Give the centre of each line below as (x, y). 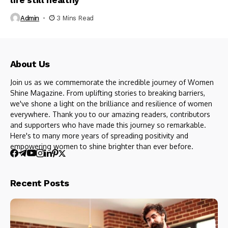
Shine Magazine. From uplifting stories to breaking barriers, (108, 93)
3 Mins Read (75, 18)
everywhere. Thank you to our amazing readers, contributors (110, 115)
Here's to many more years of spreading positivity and (99, 136)
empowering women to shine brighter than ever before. (103, 147)
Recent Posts (40, 183)
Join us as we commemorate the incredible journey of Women (112, 82)
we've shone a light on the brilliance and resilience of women (111, 104)
